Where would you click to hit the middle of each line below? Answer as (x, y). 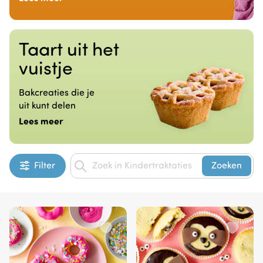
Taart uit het (69, 51)
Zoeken (226, 166)
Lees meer (41, 122)
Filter (45, 166)
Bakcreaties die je (57, 93)
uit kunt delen (47, 106)
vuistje (46, 70)
